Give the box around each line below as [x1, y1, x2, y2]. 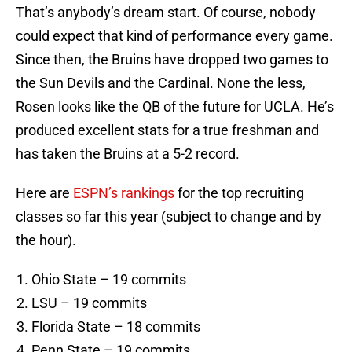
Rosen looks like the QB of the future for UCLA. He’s [16, 98, 334, 115]
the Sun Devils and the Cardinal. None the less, [16, 75, 306, 92]
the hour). [16, 232, 76, 249]
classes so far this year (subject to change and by [16, 208, 321, 225]
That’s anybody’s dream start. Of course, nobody [16, 4, 316, 21]
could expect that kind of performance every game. [16, 27, 333, 45]
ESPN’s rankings [73, 185, 174, 202]
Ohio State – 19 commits [31, 271, 189, 288]
